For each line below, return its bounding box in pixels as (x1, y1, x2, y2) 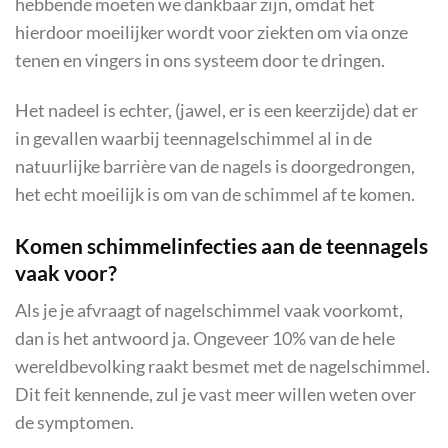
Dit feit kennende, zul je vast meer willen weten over (15, 383, 416, 405)
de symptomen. (15, 411, 134, 433)
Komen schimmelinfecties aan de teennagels (15, 233, 428, 259)
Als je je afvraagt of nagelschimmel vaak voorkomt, (15, 299, 403, 321)
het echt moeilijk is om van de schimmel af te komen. (15, 184, 415, 206)
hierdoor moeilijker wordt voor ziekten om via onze (15, 21, 408, 43)
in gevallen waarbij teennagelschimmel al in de (15, 128, 372, 150)
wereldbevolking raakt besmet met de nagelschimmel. (15, 355, 430, 377)
